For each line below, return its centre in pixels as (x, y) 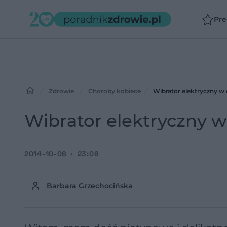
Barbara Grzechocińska (90, 186)
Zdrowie (61, 91)
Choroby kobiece (115, 91)
